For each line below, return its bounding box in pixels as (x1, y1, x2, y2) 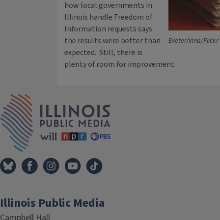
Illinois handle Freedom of (64, 12, 152, 23)
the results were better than (64, 35, 161, 47)
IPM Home (110, 94, 145, 105)
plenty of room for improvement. (64, 59, 176, 70)
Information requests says (64, 24, 152, 35)
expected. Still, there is (64, 47, 142, 58)
